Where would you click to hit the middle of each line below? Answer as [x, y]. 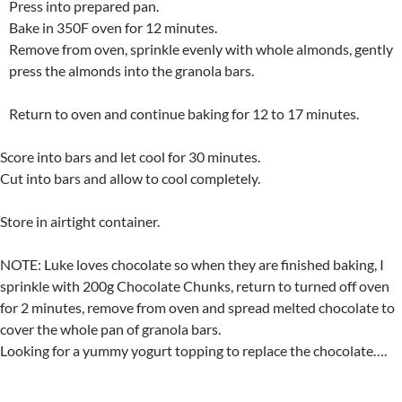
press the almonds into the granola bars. [131, 71]
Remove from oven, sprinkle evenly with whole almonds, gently [201, 49]
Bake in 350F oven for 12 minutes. [113, 28]
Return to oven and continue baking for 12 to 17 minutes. [184, 114]
